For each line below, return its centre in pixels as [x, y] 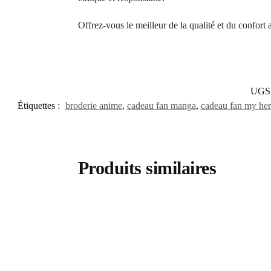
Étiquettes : [40, 105]
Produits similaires [147, 168]
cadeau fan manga [161, 105]
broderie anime [93, 105]
